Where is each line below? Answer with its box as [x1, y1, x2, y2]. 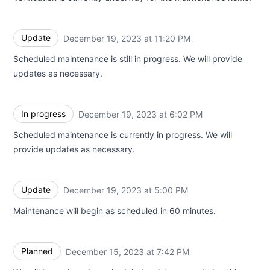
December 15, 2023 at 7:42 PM [66, 246, 189, 257]
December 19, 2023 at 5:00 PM [63, 184, 188, 195]
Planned [21, 246, 53, 256]
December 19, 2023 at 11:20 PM [63, 33, 190, 43]
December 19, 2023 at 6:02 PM [78, 108, 202, 119]
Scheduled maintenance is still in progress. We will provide [13, 54, 242, 64]
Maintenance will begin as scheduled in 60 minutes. [13, 206, 216, 216]
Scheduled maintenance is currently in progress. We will [13, 130, 232, 140]
